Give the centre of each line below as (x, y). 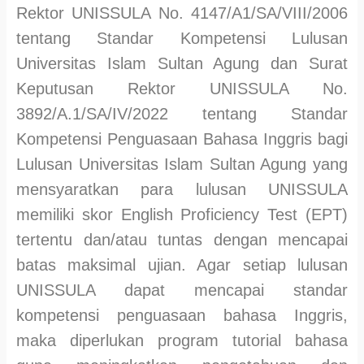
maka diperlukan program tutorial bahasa (182, 341)
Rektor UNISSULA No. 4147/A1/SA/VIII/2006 (182, 13)
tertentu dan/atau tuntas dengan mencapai (182, 240)
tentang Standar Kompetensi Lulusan (182, 39)
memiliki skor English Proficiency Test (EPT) (182, 215)
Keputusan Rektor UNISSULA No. (182, 89)
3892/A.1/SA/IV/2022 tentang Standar (182, 114)
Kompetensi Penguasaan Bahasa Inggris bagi (182, 139)
